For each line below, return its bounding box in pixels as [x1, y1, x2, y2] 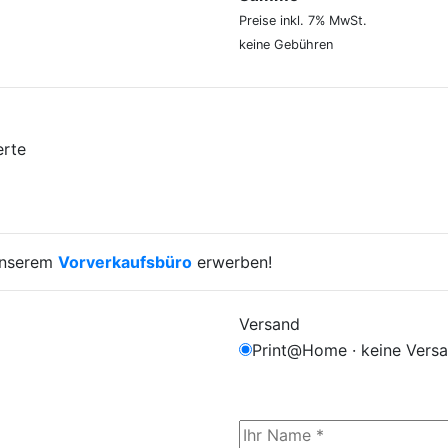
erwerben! [192, 251, 272, 272]
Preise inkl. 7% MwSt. [239, 12, 367, 28]
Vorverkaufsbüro [58, 251, 192, 272]
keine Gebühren [239, 36, 333, 52]
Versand [239, 313, 300, 334]
